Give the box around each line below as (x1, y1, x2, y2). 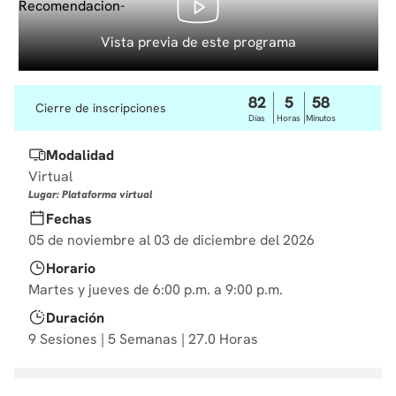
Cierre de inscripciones (35, 100, 166, 116)
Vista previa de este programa (100, 33, 296, 51)
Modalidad (46, 146, 114, 164)
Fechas (46, 209, 92, 228)
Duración (46, 308, 104, 327)
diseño (44, 5, 80, 21)
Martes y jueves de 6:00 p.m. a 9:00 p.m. (28, 280, 283, 299)
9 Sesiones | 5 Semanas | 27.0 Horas (28, 330, 258, 348)
